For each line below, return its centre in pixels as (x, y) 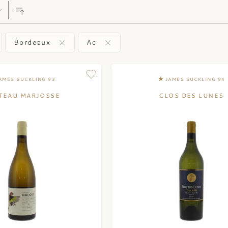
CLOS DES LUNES (191, 95)
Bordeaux (32, 42)
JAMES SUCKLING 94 (195, 79)
